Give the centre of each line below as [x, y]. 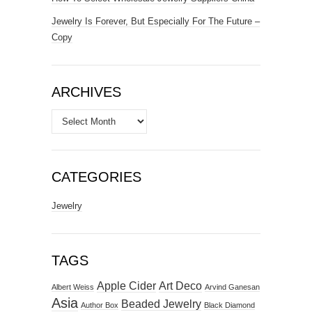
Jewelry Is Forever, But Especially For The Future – [156, 21]
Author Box [100, 305]
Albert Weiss [73, 287]
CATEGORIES [96, 177]
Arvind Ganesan [232, 287]
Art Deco [180, 286]
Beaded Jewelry [161, 304]
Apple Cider [126, 286]
